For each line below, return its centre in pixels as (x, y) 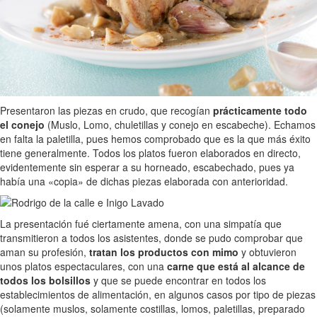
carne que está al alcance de (236, 266)
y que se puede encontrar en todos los (178, 280)
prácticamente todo (260, 110)
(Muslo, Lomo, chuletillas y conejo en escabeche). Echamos (181, 124)
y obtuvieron (267, 252)
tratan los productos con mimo (164, 252)
